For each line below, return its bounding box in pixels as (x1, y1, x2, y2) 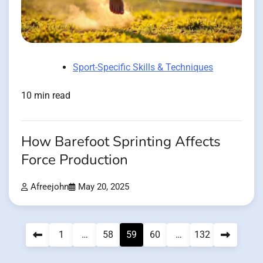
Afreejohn (31, 182, 69, 193)
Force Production (21, 150, 128, 170)
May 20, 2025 (78, 182, 129, 193)
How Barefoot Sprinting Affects (21, 132, 221, 152)
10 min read (21, 90, 70, 102)
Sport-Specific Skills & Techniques (73, 62, 213, 73)
